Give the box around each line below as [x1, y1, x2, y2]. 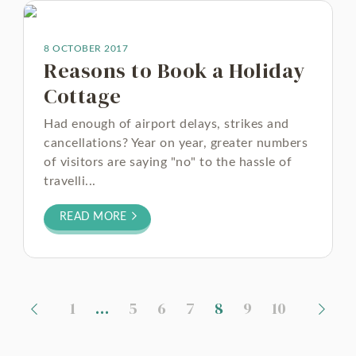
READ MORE [60, 211, 130, 222]
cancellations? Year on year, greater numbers [44, 137, 308, 149]
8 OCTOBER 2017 [44, 44, 128, 53]
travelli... [44, 175, 96, 188]
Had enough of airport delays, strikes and [44, 118, 289, 130]
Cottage [44, 82, 122, 110]
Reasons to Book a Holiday [44, 56, 305, 85]
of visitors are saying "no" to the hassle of [44, 156, 292, 168]
